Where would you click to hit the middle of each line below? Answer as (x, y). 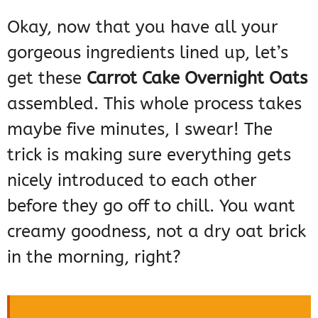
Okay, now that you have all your (143, 27)
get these (47, 78)
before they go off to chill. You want (151, 206)
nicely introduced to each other (132, 181)
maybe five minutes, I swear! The (140, 130)
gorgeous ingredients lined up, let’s (148, 53)
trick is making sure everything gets (149, 155)
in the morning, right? (94, 257)
